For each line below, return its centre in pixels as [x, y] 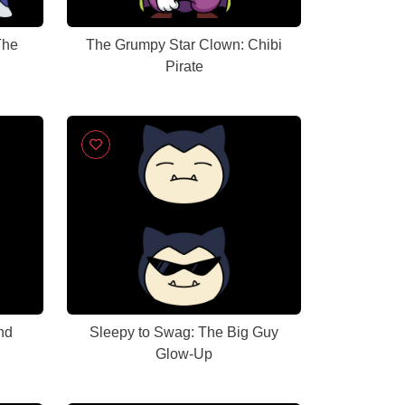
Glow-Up [184, 354]
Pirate [184, 66]
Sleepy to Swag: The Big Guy [184, 332]
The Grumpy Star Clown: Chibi [184, 45]
